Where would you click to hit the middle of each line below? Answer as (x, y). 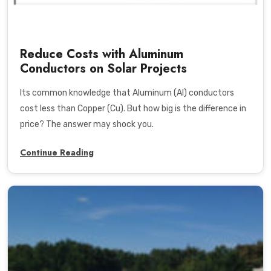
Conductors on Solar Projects (103, 69)
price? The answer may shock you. (87, 125)
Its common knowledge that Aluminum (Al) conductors (127, 93)
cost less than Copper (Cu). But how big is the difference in (133, 109)
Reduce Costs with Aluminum (102, 54)
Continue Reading (57, 153)
